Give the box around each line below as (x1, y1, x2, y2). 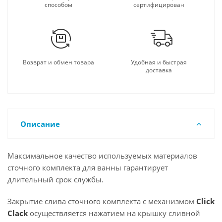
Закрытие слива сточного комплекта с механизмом (7, 196, 196, 206)
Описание (20, 119, 60, 129)
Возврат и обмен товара (22, 58, 94, 66)
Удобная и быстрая (131, 58, 187, 66)
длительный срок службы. (7, 174, 106, 184)
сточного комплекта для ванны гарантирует (7, 163, 168, 172)
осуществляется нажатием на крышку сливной (28, 208, 200, 218)
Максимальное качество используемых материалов (7, 151, 197, 161)
